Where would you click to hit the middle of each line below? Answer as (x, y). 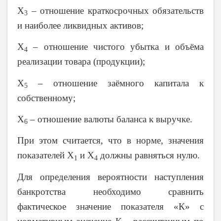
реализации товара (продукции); (81, 62)
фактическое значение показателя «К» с (110, 206)
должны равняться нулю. (149, 155)
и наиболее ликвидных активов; (80, 25)
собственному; (46, 98)
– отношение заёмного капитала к (116, 83)
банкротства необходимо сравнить (110, 191)
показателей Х (46, 155)
